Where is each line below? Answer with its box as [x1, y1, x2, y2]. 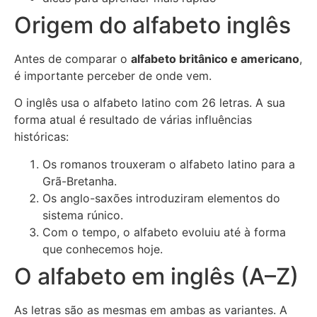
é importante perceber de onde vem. [14, 68, 212, 83]
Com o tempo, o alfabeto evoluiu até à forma [42, 224, 286, 239]
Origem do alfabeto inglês [14, 11, 291, 39]
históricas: [14, 129, 69, 144]
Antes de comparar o [14, 51, 131, 66]
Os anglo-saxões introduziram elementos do [42, 190, 280, 205]
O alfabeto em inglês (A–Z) [14, 262, 299, 290]
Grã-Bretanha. [42, 173, 117, 188]
